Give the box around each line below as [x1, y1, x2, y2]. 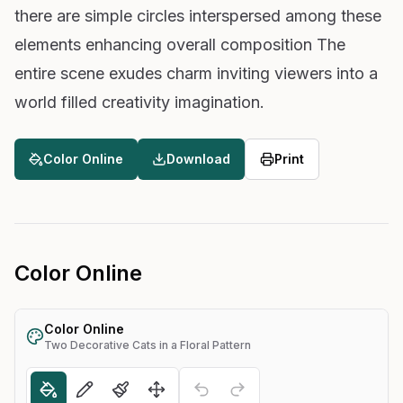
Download [166, 150, 230, 166]
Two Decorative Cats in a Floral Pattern [44, 337, 251, 352]
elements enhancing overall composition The [14, 34, 345, 54]
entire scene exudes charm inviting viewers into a [14, 63, 378, 83]
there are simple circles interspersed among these [14, 5, 381, 25]
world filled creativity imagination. [14, 92, 264, 112]
